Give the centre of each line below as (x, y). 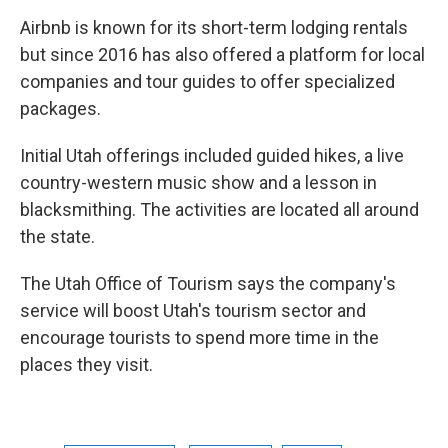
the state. (57, 236)
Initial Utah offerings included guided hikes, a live (212, 155)
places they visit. (86, 364)
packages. (60, 108)
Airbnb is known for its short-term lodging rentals (214, 27)
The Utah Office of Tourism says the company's (208, 283)
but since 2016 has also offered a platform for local (222, 54)
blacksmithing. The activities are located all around (219, 209)
